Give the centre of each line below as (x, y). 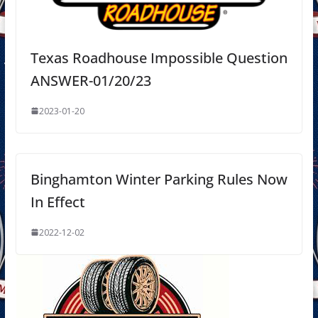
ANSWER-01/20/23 (91, 80)
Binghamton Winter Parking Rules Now (159, 179)
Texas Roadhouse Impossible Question (159, 57)
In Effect (57, 202)
